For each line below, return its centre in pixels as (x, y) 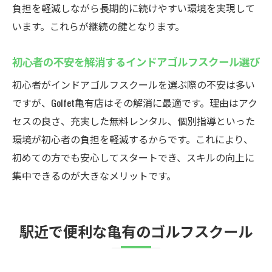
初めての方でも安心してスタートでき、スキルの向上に (133, 157)
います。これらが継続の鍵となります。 (98, 26)
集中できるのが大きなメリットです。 (94, 175)
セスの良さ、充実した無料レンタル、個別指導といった (134, 121)
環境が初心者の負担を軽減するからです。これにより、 (133, 139)
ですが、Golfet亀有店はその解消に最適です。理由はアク (135, 103)
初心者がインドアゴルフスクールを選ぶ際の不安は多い (134, 84)
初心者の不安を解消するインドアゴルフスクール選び (136, 61)
